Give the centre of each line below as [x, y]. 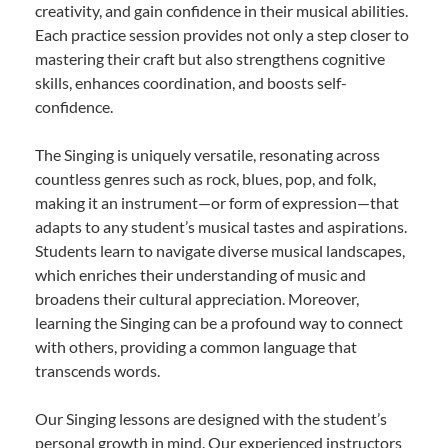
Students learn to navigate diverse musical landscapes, [220, 250]
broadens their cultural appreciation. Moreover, [197, 298]
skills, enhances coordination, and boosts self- [191, 82]
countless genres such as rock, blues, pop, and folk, [205, 178]
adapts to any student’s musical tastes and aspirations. [221, 226]
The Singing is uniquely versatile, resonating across [207, 154]
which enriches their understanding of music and [200, 274]
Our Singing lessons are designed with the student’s [211, 418]
